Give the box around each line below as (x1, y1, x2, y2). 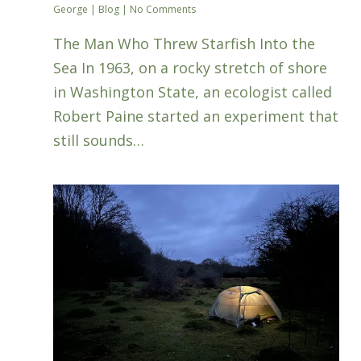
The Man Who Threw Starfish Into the (53, 34, 316, 54)
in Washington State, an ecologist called (53, 82, 333, 102)
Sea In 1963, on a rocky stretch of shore (53, 58, 328, 78)
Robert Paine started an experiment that (53, 106, 339, 127)
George (53, 2, 89, 17)
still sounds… (53, 131, 145, 151)
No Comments (130, 2, 197, 17)
